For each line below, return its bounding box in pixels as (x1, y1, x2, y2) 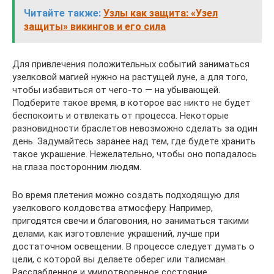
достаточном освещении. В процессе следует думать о (12, 241, 254, 253)
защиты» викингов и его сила (24, 21, 166, 33)
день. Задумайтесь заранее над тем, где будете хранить (12, 136, 256, 147)
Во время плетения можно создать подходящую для (12, 190, 240, 201)
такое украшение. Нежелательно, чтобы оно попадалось (12, 149, 257, 160)
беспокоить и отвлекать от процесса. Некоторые (12, 110, 229, 122)
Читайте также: (24, 7, 101, 20)
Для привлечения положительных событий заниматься (12, 59, 250, 70)
